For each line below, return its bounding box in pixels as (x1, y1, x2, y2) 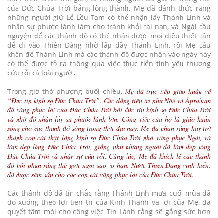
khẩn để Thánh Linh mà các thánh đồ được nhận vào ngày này (7, 49, 211, 59)
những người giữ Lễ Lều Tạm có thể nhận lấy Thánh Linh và (7, 12, 211, 22)
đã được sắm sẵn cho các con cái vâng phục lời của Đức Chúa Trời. (7, 169, 194, 179)
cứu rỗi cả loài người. (7, 68, 76, 77)
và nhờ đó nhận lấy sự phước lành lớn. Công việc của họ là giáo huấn (7, 114, 211, 124)
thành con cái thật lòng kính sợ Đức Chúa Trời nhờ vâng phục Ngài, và (7, 132, 211, 142)
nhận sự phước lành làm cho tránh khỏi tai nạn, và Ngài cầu (7, 21, 211, 31)
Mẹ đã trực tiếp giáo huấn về (125, 86, 211, 96)
